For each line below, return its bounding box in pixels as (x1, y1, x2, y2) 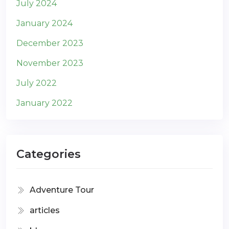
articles (30, 205, 60, 215)
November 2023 (16, 58, 83, 68)
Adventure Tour (30, 185, 94, 195)
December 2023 (16, 38, 83, 48)
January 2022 (16, 98, 73, 108)
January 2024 (16, 18, 73, 28)
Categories (16, 147, 81, 161)
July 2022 (16, 78, 57, 88)
